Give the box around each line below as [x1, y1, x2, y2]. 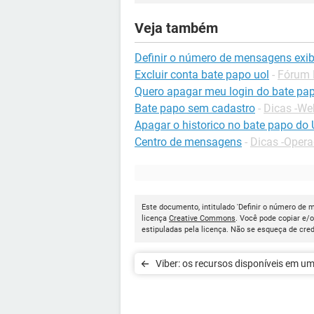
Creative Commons [169, 214, 235, 223]
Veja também [135, 20, 218, 36]
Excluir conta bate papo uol [135, 68, 269, 81]
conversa [156, 279, 196, 290]
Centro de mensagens [135, 135, 242, 149]
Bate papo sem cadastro [135, 102, 255, 115]
